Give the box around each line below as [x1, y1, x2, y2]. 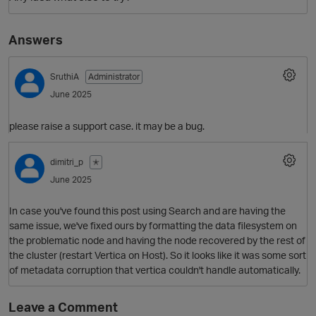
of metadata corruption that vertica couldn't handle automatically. [9, 264, 300, 276]
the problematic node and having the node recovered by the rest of [9, 234, 305, 247]
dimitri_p [50, 156, 83, 167]
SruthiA [50, 71, 79, 83]
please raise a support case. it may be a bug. [9, 119, 205, 132]
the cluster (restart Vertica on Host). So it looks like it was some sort [9, 249, 306, 262]
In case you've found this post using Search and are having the [9, 205, 286, 217]
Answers [8, 32, 63, 48]
